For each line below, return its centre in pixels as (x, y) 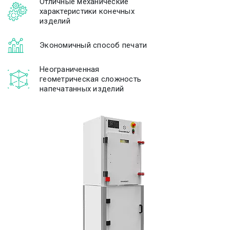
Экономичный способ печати (93, 45)
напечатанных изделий (82, 89)
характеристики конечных (87, 11)
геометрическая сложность (90, 79)
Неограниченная (70, 69)
